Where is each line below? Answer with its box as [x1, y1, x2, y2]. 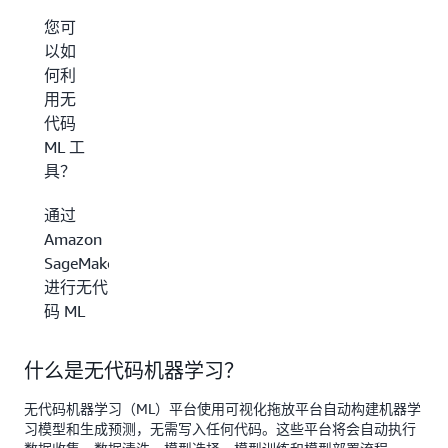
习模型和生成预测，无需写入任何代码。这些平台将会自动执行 [24, 420, 416, 437]
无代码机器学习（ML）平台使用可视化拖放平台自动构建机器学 [24, 400, 421, 417]
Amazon [44, 229, 102, 249]
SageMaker [44, 253, 121, 273]
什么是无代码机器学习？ [24, 359, 244, 382]
